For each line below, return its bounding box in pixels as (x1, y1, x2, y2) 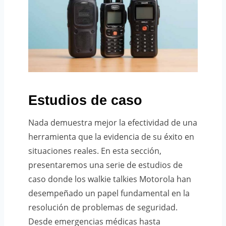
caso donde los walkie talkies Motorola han (28, 173, 191, 185)
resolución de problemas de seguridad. (28, 201, 178, 213)
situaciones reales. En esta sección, (28, 145, 161, 156)
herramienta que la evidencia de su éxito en (28, 131, 194, 142)
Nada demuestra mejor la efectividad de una (28, 117, 197, 128)
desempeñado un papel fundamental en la (28, 187, 190, 199)
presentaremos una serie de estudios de (28, 159, 183, 171)
